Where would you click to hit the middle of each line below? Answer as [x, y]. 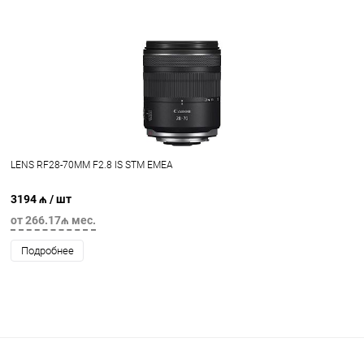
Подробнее [47, 250]
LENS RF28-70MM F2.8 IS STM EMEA [92, 165]
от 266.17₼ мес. [53, 220]
